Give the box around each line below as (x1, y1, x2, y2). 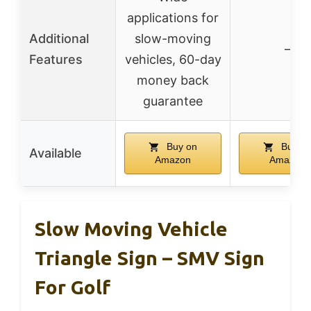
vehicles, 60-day (124, 51, 221, 67)
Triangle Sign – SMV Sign (35, 246, 264, 269)
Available (29, 145, 82, 160)
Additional (29, 31, 89, 46)
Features (29, 51, 83, 67)
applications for (127, 10, 219, 25)
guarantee (143, 93, 203, 108)
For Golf (35, 276, 110, 298)
